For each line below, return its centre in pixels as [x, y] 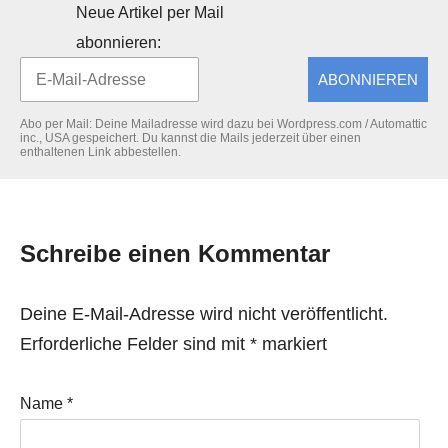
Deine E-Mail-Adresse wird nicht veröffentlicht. [204, 314]
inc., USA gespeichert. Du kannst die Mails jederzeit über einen [190, 138]
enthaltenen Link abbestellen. [100, 152]
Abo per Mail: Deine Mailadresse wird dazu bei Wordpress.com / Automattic [223, 124]
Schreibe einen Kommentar [175, 253]
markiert [292, 344]
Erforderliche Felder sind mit [135, 344]
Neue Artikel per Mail [150, 12]
